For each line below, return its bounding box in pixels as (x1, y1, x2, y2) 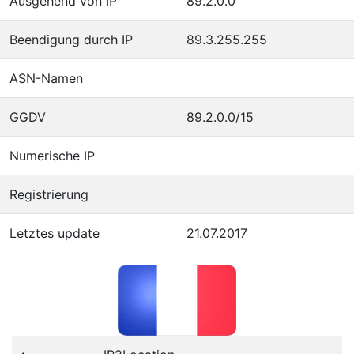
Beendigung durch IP (9, 31, 133, 47)
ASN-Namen (9, 70, 83, 86)
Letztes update (9, 224, 100, 241)
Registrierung (9, 186, 88, 202)
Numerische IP (9, 147, 95, 164)
